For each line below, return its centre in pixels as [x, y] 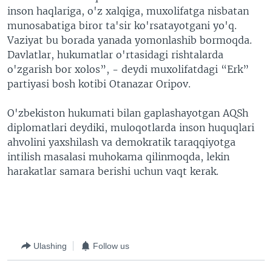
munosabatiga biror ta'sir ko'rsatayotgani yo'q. [122, 25]
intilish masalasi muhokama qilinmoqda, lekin [118, 157]
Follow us [111, 246]
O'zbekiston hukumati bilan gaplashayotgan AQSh [128, 113]
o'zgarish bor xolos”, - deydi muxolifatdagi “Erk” [128, 69]
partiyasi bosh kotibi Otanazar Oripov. [99, 84]
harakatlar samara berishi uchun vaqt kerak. [113, 171]
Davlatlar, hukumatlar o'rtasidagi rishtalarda [115, 55]
